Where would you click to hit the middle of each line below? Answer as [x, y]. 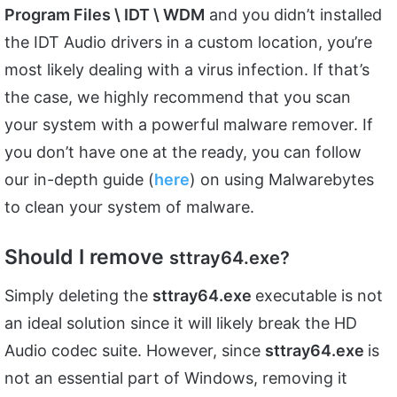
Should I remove [87, 257]
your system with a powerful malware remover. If [189, 125]
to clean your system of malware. [129, 207]
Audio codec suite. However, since [135, 350]
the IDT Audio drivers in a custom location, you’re [188, 43]
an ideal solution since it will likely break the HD [181, 323]
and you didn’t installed [293, 15]
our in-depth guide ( [79, 180]
